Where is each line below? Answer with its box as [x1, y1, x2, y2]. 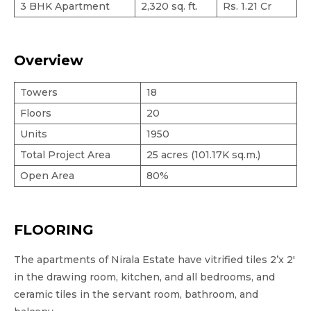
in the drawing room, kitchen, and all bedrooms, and [14, 270, 275, 283]
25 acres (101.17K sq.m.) [146, 148, 260, 161]
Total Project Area [20, 148, 110, 161]
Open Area [20, 169, 74, 182]
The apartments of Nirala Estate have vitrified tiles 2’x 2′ [14, 253, 295, 266]
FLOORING [14, 221, 94, 238]
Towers [20, 85, 58, 99]
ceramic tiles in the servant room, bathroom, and [14, 287, 258, 301]
